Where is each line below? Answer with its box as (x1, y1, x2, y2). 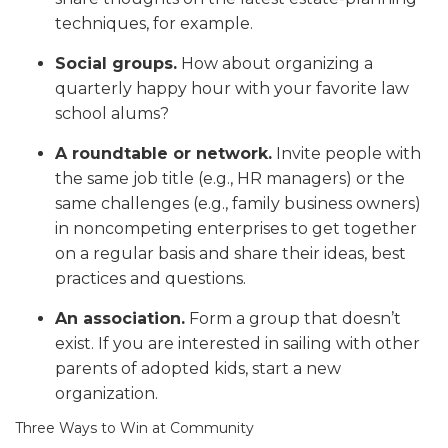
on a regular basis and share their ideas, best (55, 244, 406, 264)
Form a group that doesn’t (185, 309, 401, 329)
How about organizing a (177, 54, 373, 74)
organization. (55, 384, 158, 404)
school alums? (55, 104, 169, 124)
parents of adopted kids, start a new (55, 359, 341, 379)
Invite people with (272, 144, 421, 164)
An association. (55, 309, 185, 329)
